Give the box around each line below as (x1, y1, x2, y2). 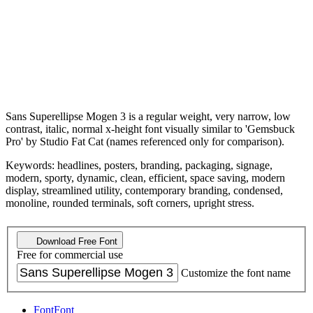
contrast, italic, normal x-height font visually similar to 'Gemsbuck (6, 122, 295, 135)
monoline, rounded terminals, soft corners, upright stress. (6, 196, 254, 209)
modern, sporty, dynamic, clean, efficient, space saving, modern (6, 171, 285, 184)
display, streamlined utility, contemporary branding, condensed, (6, 184, 283, 196)
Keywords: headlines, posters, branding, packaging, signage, (6, 159, 272, 171)
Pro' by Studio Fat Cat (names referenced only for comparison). (6, 135, 284, 147)
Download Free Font (34, 236, 117, 247)
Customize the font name (181, 267, 291, 279)
